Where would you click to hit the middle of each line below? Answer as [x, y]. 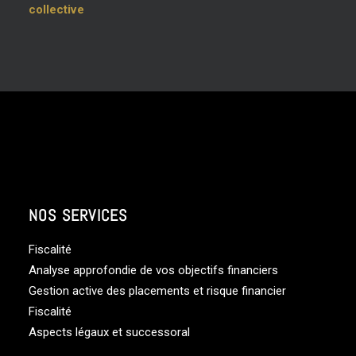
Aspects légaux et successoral [109, 332]
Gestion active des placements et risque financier [157, 291]
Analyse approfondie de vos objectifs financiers [153, 270]
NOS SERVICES [78, 215]
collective [56, 10]
